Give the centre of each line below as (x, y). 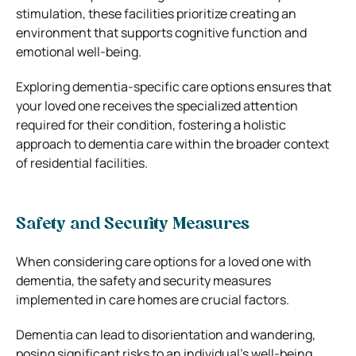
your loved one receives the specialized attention (157, 105)
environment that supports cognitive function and (161, 32)
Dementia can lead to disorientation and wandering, (166, 334)
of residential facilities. (82, 163)
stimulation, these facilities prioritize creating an (156, 13)
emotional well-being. (79, 51)
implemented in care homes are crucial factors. (153, 299)
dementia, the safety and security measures (143, 280)
